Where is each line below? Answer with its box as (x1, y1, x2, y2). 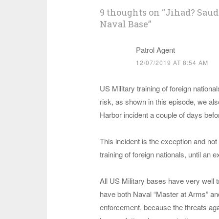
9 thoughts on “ (99, 6, 165, 18)
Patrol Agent (135, 44, 175, 55)
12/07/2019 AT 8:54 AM (135, 58, 208, 66)
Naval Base (99, 18, 148, 30)
